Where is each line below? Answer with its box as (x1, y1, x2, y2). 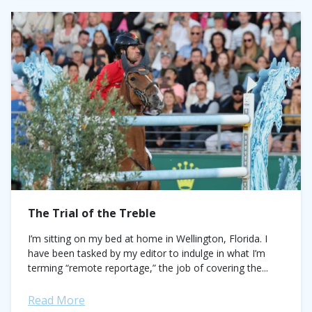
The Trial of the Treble (28, 205, 156, 221)
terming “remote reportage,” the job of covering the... (28, 261, 268, 274)
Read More (28, 292, 85, 308)
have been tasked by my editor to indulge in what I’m (28, 247, 265, 260)
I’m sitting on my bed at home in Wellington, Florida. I (28, 232, 267, 245)
